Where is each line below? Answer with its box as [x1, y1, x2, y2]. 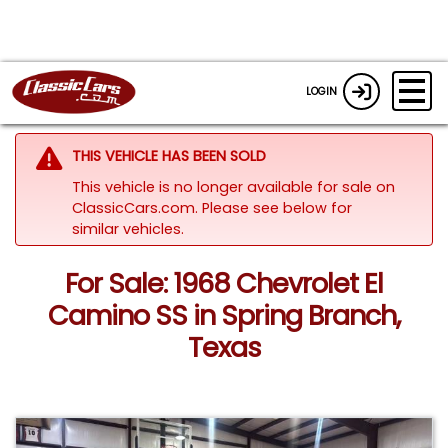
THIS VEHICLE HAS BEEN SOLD [71, 145, 266, 166]
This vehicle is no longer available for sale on [71, 176, 395, 197]
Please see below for [201, 197, 352, 218]
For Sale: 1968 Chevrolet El [65, 265, 383, 303]
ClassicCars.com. [71, 197, 202, 218]
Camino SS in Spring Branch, [48, 297, 400, 335]
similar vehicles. [71, 218, 184, 239]
